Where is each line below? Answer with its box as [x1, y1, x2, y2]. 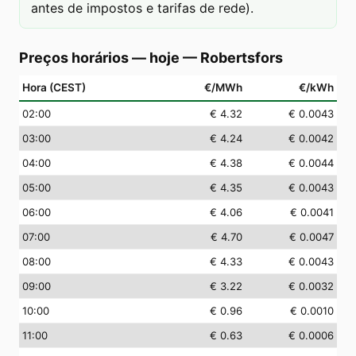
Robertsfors [200, 49, 283, 66]
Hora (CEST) [22, 81, 86, 94]
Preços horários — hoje [19, 49, 180, 66]
